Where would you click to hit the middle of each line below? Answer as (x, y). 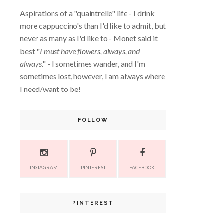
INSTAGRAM (44, 167)
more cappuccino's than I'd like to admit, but (93, 26)
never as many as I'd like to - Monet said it (89, 38)
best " (30, 51)
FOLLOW (93, 120)
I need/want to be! (50, 89)
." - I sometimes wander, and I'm (93, 64)
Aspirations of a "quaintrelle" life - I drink (87, 13)
